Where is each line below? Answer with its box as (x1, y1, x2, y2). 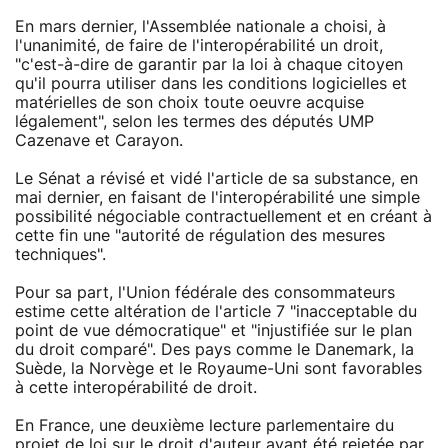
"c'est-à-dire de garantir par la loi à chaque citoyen (15, 56, 403, 73)
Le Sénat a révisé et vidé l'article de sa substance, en (15, 170, 418, 187)
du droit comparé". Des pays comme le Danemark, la (15, 341, 414, 358)
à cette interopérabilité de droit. (15, 379, 257, 396)
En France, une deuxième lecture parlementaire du (15, 417, 394, 434)
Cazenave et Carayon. (15, 132, 183, 149)
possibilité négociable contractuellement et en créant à (15, 208, 432, 225)
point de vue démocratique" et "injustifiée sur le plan (15, 322, 412, 339)
